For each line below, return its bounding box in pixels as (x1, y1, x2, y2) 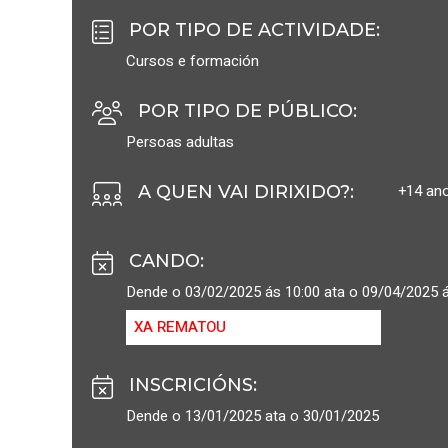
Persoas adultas (126, 131, 234, 154)
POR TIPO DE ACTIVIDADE (129, 19, 376, 42)
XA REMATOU (134, 316, 226, 339)
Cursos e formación (126, 50, 259, 73)
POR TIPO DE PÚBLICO (138, 100, 353, 123)
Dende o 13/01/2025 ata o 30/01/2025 (126, 405, 379, 428)
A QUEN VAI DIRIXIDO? (138, 181, 350, 204)
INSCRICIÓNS (129, 374, 253, 397)
